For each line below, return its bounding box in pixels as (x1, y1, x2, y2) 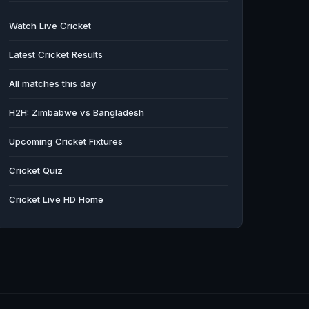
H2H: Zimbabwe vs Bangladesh (9, 106, 144, 118)
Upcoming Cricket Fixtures (9, 135, 123, 147)
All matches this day (9, 77, 97, 89)
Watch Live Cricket (9, 19, 91, 31)
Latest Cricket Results (9, 48, 103, 60)
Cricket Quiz (9, 164, 63, 176)
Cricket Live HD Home (9, 193, 103, 205)
